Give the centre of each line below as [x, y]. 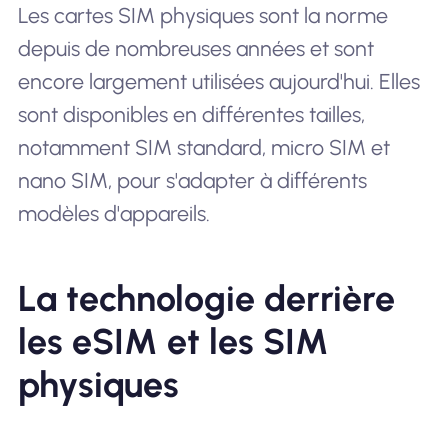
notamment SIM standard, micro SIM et [203, 147]
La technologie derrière [206, 299]
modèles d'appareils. [113, 213]
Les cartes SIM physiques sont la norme [202, 15]
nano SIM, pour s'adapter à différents [192, 180]
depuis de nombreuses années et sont [195, 48]
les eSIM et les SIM [173, 342]
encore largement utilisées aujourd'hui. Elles [218, 81]
